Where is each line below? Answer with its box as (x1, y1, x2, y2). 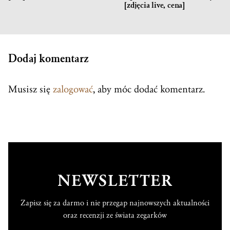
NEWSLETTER (57, 171, 173, 191)
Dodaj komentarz (8, 52, 89, 66)
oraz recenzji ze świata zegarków (63, 210, 167, 220)
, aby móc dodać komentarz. (93, 84, 205, 95)
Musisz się (8, 84, 53, 95)
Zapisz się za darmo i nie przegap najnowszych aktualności (21, 198, 209, 208)
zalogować (53, 84, 93, 95)
